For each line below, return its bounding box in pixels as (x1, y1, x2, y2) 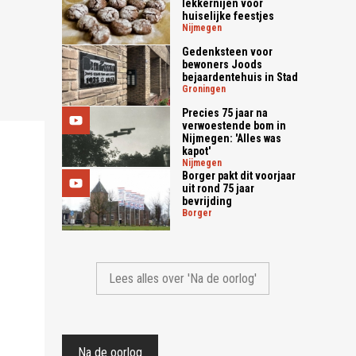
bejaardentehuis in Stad (182, 70, 299, 83)
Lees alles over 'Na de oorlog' (108, 270, 257, 286)
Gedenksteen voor (182, 44, 273, 58)
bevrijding (182, 195, 233, 208)
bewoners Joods (182, 57, 263, 71)
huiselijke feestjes (182, 9, 275, 22)
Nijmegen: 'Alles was (182, 132, 282, 145)
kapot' (182, 145, 211, 158)
